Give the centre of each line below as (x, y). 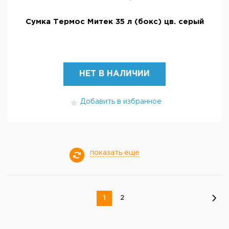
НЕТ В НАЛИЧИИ (114, 74)
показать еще (114, 153)
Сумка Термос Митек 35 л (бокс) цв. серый (114, 22)
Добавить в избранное (121, 102)
